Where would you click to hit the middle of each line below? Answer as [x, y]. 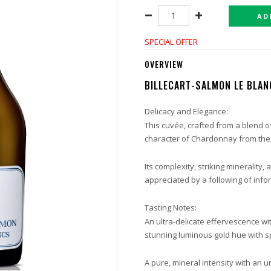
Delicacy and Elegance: [187, 111]
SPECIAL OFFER [171, 42]
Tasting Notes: [171, 207]
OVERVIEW [164, 64]
